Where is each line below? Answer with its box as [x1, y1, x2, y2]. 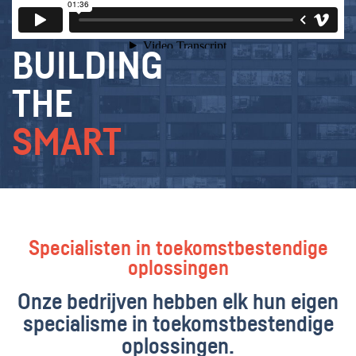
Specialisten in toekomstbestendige [28, 238, 328, 259]
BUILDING [12, 48, 163, 87]
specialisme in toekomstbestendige [22, 313, 334, 336]
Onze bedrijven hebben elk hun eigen [17, 291, 339, 314]
